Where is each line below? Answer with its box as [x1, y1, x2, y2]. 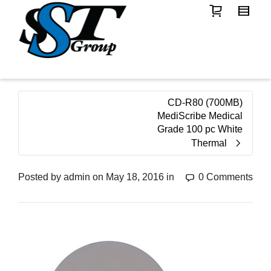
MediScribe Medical [157, 111, 243, 121]
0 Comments [198, 172, 253, 182]
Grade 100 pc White [157, 124, 243, 134]
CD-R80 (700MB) [168, 97, 243, 108]
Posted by [18, 172, 64, 182]
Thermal [191, 138, 227, 148]
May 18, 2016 [106, 172, 164, 182]
